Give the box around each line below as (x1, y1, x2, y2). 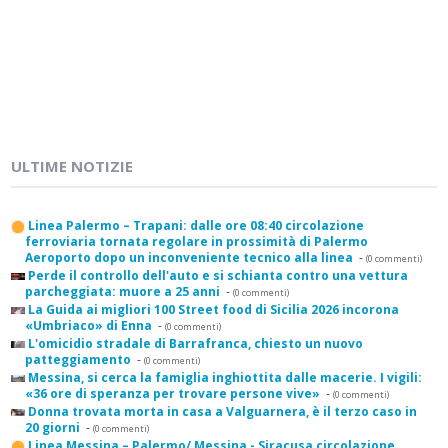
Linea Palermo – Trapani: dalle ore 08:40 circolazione (28, 217, 364, 235)
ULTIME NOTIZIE (11, 155, 133, 176)
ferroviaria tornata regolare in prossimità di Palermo (25, 233, 368, 251)
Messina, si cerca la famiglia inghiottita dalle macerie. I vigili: (28, 369, 422, 387)
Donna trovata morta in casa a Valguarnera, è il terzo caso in (28, 403, 417, 421)
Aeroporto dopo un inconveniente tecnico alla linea (25, 249, 353, 267)
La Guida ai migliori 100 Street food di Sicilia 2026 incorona (28, 301, 399, 319)
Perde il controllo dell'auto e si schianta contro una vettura (28, 267, 408, 285)
